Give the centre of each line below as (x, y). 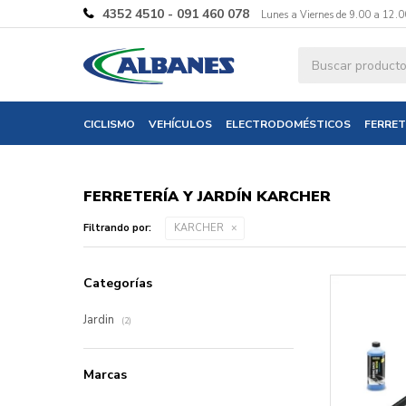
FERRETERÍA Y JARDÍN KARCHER (207, 197)
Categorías (118, 283)
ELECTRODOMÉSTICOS (288, 124)
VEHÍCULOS (180, 124)
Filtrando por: (117, 228)
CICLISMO (109, 124)
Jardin (100, 320)
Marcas (105, 375)
